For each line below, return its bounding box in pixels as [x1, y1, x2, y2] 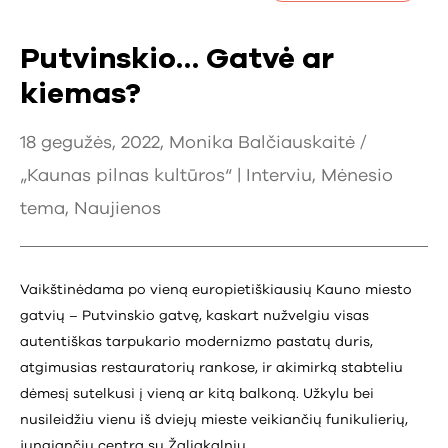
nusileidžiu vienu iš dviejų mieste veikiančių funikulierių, [20, 413, 408, 428]
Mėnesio [321, 167, 393, 186]
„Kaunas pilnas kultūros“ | [20, 167, 246, 186]
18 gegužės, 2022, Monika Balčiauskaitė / [20, 134, 367, 153]
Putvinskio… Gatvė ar [20, 45, 334, 75]
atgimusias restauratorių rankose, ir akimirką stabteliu [20, 361, 403, 376]
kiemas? [20, 80, 141, 110]
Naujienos [74, 200, 161, 219]
